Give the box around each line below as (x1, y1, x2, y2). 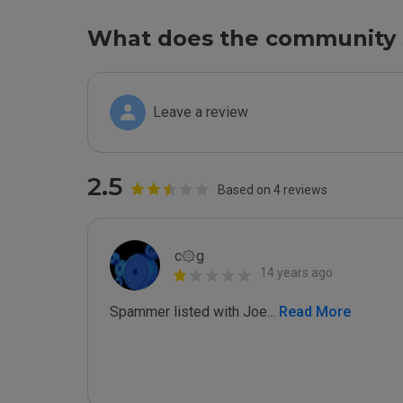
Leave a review (153, 103, 248, 121)
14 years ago (260, 265, 333, 280)
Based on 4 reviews (218, 183, 327, 197)
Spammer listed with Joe (110, 303, 267, 320)
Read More (275, 303, 351, 320)
